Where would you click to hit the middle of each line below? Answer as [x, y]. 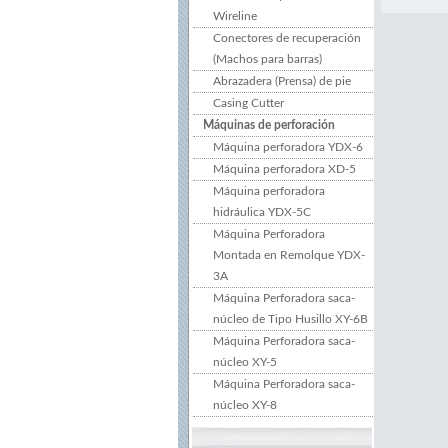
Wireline [235, 16]
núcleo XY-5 [245, 362]
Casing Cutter [248, 103]
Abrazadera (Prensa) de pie [282, 81]
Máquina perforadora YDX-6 [288, 147]
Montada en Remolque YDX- [289, 255]
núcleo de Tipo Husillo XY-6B [290, 319]
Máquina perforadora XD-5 [284, 169]
